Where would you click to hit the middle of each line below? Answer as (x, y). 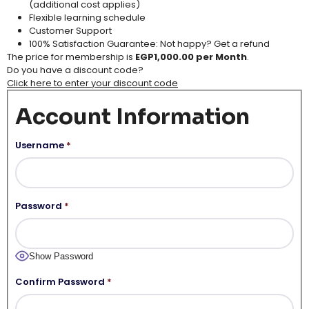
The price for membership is (71, 57)
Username (39, 145)
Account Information (132, 116)
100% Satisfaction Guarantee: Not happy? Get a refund (149, 43)
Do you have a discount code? (75, 70)
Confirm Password (60, 281)
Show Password (61, 257)
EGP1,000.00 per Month (191, 57)
